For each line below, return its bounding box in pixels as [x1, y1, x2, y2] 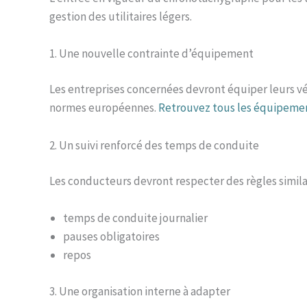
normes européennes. [49, 100, 158, 116]
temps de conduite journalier [63, 210, 208, 226]
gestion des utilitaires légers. [49, 8, 192, 24]
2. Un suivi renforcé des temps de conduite [49, 137, 259, 153]
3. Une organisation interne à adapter [49, 283, 230, 299]
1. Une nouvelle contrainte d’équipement [49, 45, 254, 61]
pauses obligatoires [63, 229, 160, 245]
